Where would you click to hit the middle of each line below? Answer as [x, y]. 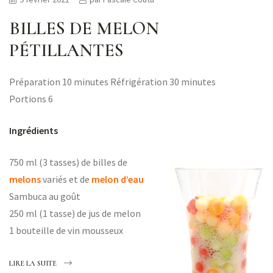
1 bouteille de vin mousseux [66, 230]
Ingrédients [34, 130]
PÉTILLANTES [66, 50]
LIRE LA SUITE [33, 263]
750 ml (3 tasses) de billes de [68, 162]
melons [25, 179]
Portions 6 [31, 98]
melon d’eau [118, 179]
